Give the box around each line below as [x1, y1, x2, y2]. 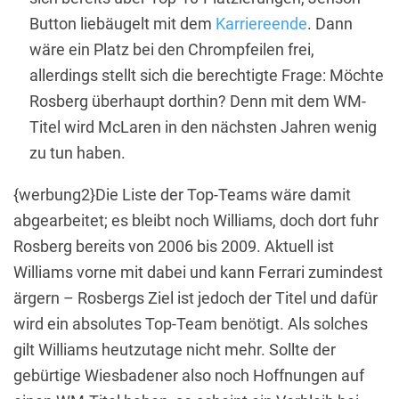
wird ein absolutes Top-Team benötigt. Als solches [13, 313, 368, 333]
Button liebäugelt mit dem [29, 13, 216, 33]
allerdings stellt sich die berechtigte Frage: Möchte [29, 65, 384, 85]
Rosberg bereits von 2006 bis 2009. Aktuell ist [13, 236, 334, 256]
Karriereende [216, 13, 307, 33]
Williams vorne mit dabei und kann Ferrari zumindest [13, 262, 383, 281]
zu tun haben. [29, 142, 126, 162]
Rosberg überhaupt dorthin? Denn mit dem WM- [29, 91, 366, 110]
